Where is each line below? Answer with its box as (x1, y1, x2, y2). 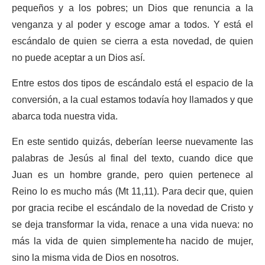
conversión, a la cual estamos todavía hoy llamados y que (12, 90, 253, 111)
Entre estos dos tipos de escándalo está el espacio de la (12, 73, 253, 94)
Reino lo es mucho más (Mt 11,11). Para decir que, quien (12, 182, 253, 202)
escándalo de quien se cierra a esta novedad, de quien (12, 31, 253, 52)
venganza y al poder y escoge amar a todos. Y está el (12, 15, 253, 35)
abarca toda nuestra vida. (12, 106, 120, 127)
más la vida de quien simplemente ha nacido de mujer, (12, 231, 253, 252)
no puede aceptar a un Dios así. (12, 48, 147, 69)
